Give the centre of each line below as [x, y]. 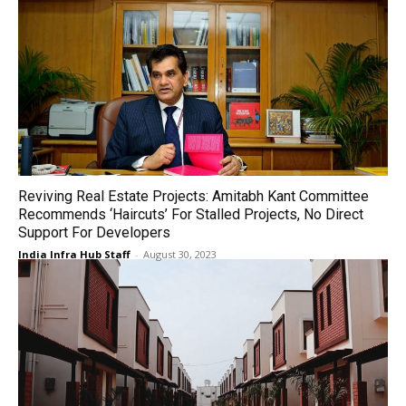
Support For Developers [94, 232]
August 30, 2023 [180, 254]
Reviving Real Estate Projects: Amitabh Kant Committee [193, 196]
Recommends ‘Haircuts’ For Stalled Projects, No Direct [191, 214]
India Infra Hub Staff [74, 254]
